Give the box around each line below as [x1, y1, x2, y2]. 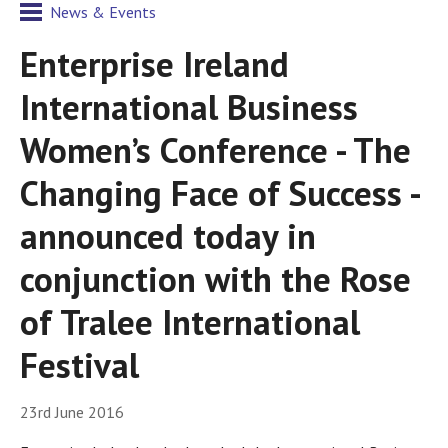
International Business [20, 84, 358, 130]
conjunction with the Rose [20, 256, 411, 302]
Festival [20, 342, 139, 388]
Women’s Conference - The [20, 127, 411, 173]
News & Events [50, 2, 156, 22]
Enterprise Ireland [20, 41, 289, 87]
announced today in [20, 213, 316, 259]
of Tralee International [20, 299, 360, 345]
